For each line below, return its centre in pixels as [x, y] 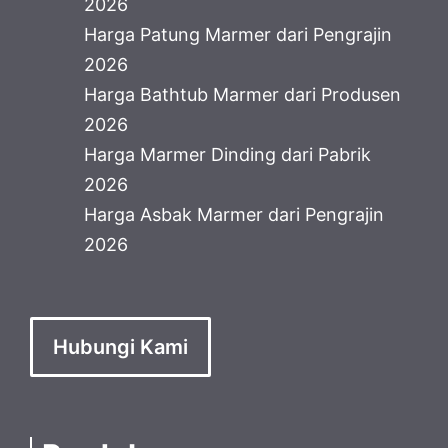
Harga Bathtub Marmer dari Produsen [242, 94]
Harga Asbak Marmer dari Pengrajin [234, 214]
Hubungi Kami [120, 346]
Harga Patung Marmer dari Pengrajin [238, 34]
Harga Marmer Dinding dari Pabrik [227, 154]
